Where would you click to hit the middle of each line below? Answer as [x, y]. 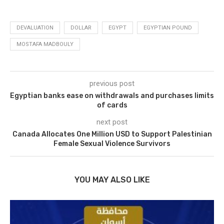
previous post [112, 84]
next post [112, 122]
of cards [112, 105]
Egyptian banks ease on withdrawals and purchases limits [112, 96]
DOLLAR [81, 28]
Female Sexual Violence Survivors [112, 144]
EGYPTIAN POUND [168, 28]
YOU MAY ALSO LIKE [112, 180]
